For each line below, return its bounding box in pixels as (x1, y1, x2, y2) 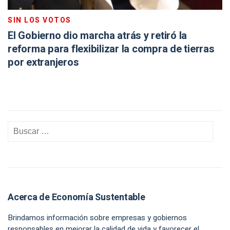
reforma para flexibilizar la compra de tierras (8, 42, 215, 56)
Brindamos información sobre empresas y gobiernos (8, 212, 187, 223)
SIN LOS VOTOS (8, 15, 71, 26)
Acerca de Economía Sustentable (8, 190, 145, 204)
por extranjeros (8, 55, 79, 70)
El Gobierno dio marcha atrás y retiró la (8, 28, 187, 43)
